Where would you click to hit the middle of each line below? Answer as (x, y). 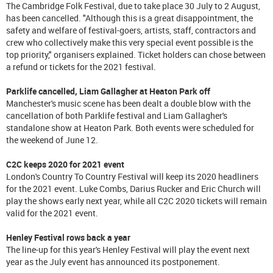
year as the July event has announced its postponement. (113, 261)
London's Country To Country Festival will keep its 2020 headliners (132, 176)
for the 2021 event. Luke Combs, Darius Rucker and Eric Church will (133, 188)
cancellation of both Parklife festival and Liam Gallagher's (117, 115)
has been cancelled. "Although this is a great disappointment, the (129, 18)
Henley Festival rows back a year (68, 237)
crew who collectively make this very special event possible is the (129, 42)
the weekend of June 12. (52, 140)
